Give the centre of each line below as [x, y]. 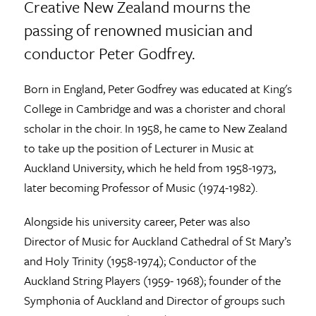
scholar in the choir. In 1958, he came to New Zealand [155, 128]
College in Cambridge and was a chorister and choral [154, 108]
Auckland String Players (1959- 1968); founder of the [152, 280]
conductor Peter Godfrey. [109, 53]
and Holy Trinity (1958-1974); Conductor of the [140, 260]
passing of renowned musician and [138, 30]
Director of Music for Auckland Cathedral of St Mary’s [157, 241]
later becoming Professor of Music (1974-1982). [140, 187]
